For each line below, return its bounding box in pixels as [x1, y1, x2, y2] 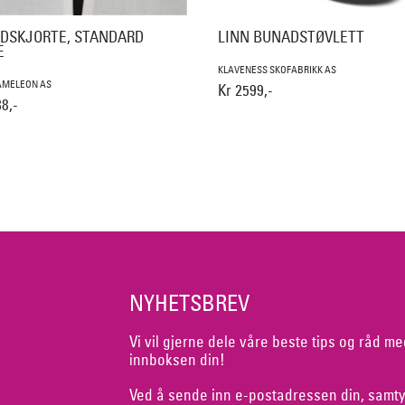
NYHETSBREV [128, 289, 250, 317]
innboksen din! [128, 350, 225, 370]
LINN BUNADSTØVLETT [217, 27, 364, 47]
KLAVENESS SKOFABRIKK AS [217, 62, 336, 76]
